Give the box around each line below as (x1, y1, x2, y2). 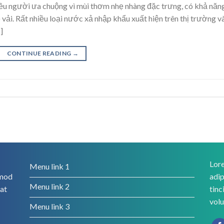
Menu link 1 (29, 161, 69, 171)
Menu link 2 (29, 181, 69, 191)
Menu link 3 (29, 201, 69, 211)
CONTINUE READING (6, 49, 72, 57)
